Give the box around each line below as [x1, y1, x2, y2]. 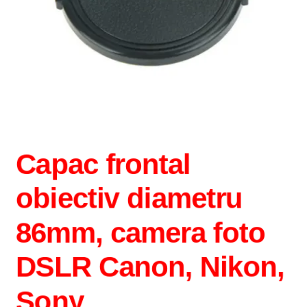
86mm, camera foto [12, 215, 268, 249]
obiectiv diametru [12, 180, 245, 214]
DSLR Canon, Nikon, [12, 251, 288, 284]
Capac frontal [12, 145, 191, 179]
